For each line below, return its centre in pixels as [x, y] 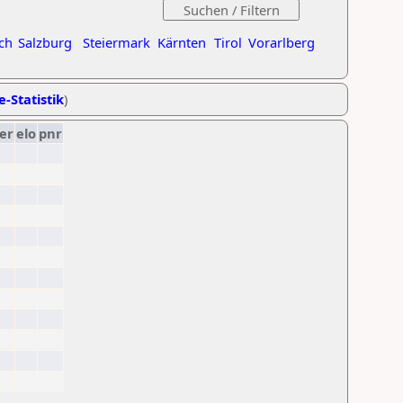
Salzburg [45, 42]
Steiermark [116, 42]
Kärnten [182, 42]
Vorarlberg [282, 42]
